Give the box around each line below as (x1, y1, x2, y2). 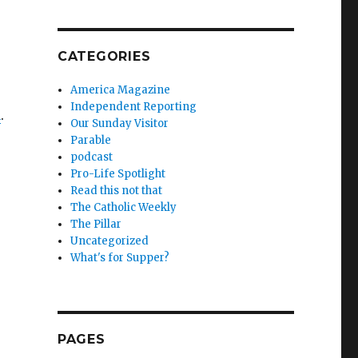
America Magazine (70, 82, 171, 97)
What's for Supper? (70, 250, 170, 265)
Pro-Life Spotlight (70, 166, 166, 181)
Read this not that (70, 183, 163, 197)
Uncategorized (70, 233, 149, 248)
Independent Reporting (70, 99, 197, 113)
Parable (70, 133, 112, 147)
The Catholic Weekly (70, 200, 177, 214)
